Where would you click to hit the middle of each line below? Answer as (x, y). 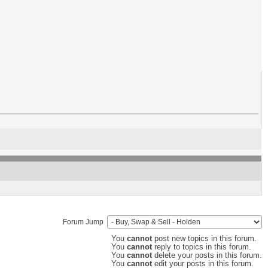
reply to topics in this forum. (202, 247)
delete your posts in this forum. (207, 255)
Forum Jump (85, 222)
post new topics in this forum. (204, 239)
